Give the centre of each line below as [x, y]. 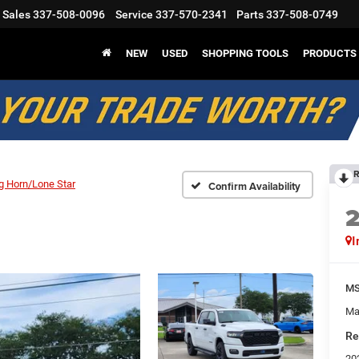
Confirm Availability [254, 186]
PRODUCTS [330, 54]
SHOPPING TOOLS [245, 54]
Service [134, 15]
